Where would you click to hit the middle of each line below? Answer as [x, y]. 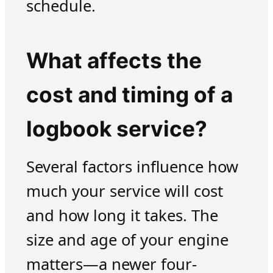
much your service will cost [124, 191]
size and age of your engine [127, 240]
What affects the [114, 60]
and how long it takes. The [122, 216]
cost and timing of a [129, 94]
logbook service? [116, 129]
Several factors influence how [132, 167]
